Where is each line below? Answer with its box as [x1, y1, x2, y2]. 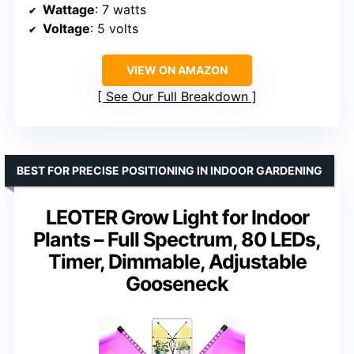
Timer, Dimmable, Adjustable [47, 250, 307, 274]
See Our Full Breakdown [106, 88, 248, 105]
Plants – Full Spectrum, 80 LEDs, [33, 228, 321, 252]
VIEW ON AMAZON [126, 63, 228, 77]
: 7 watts [95, 2, 146, 18]
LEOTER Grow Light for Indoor [45, 205, 309, 230]
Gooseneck [126, 272, 228, 296]
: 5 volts [90, 21, 138, 37]
